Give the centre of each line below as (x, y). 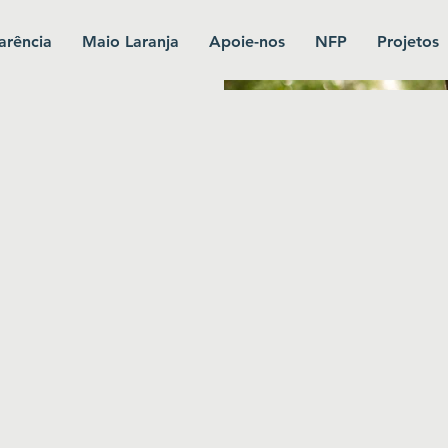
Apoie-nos (246, 41)
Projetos (407, 41)
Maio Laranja (130, 41)
